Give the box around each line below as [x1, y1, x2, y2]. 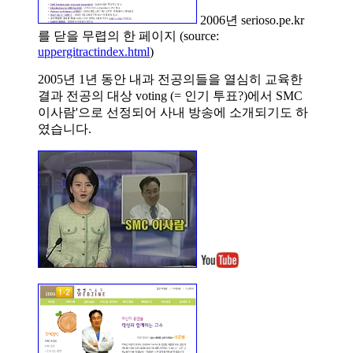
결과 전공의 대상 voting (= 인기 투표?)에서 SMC [38, 89, 303, 103]
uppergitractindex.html [38, 45, 150, 59]
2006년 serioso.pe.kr [197, 13, 304, 27]
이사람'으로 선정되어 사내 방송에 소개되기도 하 [38, 106, 308, 120]
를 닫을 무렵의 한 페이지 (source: [38, 29, 219, 43]
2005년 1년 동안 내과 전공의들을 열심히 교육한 [38, 72, 303, 87]
